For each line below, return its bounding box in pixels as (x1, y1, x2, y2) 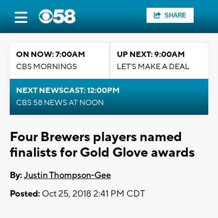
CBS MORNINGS (16, 62, 77, 72)
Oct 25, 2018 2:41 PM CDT (40, 188, 145, 200)
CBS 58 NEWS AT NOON (16, 98, 104, 108)
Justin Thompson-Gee (24, 170, 111, 182)
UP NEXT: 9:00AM (117, 50, 185, 59)
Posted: (10, 188, 40, 200)
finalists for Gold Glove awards (10, 144, 195, 161)
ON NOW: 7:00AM (16, 50, 85, 59)
